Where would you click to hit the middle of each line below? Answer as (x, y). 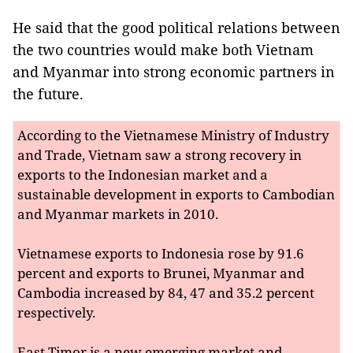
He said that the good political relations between (176, 27)
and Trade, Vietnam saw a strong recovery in (160, 154)
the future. (48, 93)
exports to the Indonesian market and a (143, 174)
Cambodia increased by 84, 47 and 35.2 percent (166, 292)
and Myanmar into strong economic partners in (174, 71)
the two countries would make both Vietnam (163, 49)
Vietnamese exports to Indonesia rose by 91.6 (161, 253)
